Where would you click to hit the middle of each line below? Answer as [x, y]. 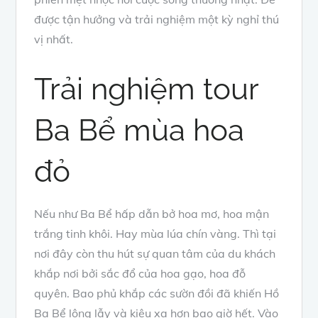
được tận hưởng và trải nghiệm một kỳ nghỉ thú [157, 19]
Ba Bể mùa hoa [139, 130]
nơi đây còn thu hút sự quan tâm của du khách [155, 253]
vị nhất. [54, 39]
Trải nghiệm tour [147, 89]
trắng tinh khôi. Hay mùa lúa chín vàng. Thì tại [155, 233]
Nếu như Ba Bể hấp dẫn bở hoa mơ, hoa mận [152, 213]
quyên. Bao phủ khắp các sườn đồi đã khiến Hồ [157, 293]
